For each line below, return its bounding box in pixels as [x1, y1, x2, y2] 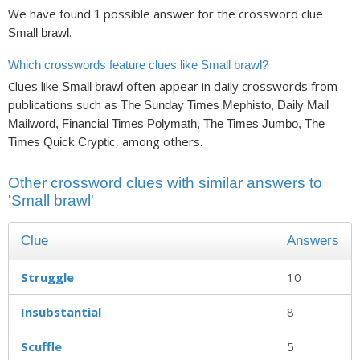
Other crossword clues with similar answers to [8, 174, 322, 191]
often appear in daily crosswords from [123, 78, 337, 95]
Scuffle [21, 337, 62, 354]
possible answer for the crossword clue [100, 6, 323, 22]
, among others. [116, 133, 202, 150]
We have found [8, 6, 94, 22]
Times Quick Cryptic [8, 135, 116, 149]
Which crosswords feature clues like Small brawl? [8, 57, 268, 72]
